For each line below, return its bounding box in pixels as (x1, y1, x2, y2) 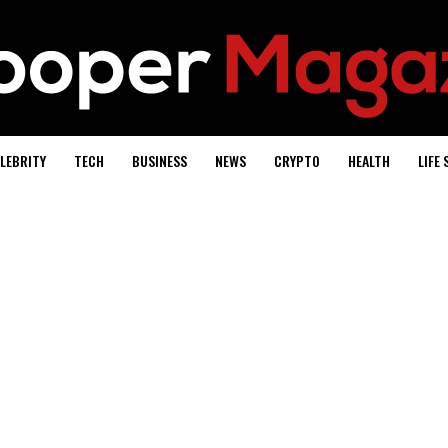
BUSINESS (131, 150, 187, 171)
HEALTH (347, 150, 390, 171)
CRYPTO (273, 150, 320, 171)
